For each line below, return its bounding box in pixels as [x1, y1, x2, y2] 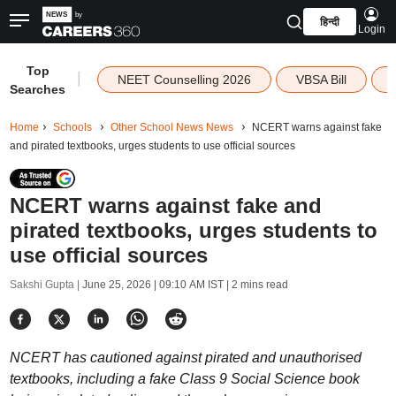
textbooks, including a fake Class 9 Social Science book [9, 371, 360, 386]
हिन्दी [319, 16, 339, 28]
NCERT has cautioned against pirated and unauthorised [9, 350, 362, 365]
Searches [10, 82, 66, 96]
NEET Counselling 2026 [117, 72, 251, 87]
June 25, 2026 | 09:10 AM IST [81, 278, 224, 291]
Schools [52, 121, 92, 133]
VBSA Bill [295, 72, 346, 87]
